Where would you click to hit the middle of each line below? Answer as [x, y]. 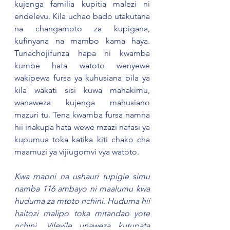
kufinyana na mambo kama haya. [82, 41]
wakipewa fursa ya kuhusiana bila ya [82, 78]
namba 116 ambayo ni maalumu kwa [82, 189]
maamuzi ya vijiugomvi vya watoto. [79, 152]
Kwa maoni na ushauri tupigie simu [82, 177]
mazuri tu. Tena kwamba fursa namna [82, 115]
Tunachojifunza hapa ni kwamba [82, 53]
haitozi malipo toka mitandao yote [82, 214]
